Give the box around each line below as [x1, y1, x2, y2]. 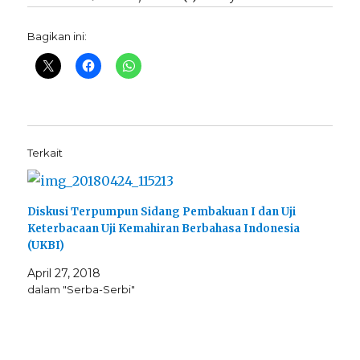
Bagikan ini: [27, 30, 88, 43]
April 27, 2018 [27, 266, 101, 281]
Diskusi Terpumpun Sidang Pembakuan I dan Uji [27, 205, 297, 219]
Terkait [27, 146, 63, 160]
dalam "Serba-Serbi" [27, 283, 136, 297]
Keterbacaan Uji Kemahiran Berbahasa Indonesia [27, 222, 301, 236]
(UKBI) [27, 239, 65, 253]
